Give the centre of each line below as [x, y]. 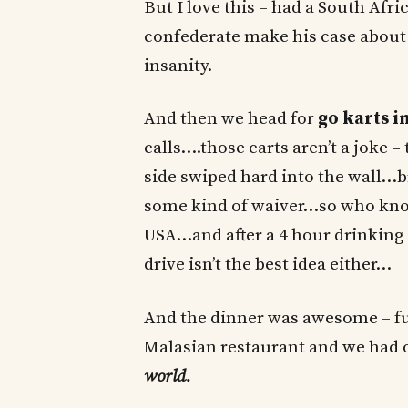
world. [168, 376]
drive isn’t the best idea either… [268, 265]
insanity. [178, 66]
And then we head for [231, 119]
